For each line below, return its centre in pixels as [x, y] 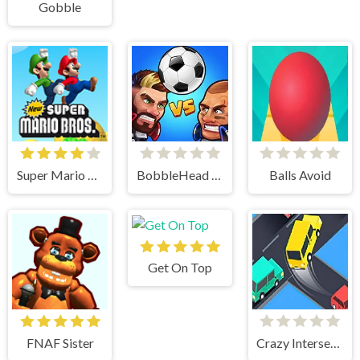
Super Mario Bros [92, 175]
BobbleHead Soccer [217, 175]
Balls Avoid [300, 175]
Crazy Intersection [335, 342]
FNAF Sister [60, 342]
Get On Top [180, 268]
